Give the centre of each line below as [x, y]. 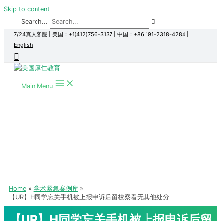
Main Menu [37, 86]
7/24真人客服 [31, 34]
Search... [35, 21]
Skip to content [27, 9]
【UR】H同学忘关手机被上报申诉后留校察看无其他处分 [89, 197]
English [23, 45]
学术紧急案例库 [56, 189]
